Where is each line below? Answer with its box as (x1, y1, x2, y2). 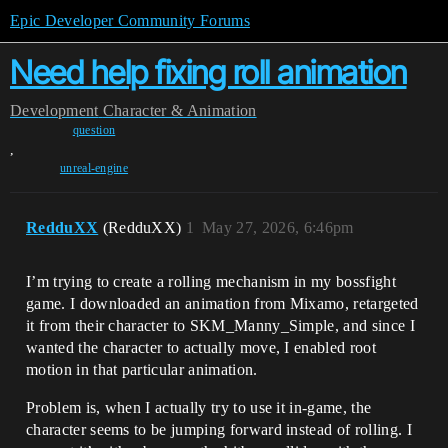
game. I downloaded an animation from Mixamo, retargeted (26, 295, 419, 312)
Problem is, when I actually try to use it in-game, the (26, 399, 372, 416)
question (72, 123, 116, 137)
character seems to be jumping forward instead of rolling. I (26, 421, 412, 438)
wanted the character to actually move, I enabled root (26, 339, 376, 356)
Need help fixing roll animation (10, 53, 407, 92)
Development (10, 102, 99, 119)
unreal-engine (59, 161, 129, 175)
